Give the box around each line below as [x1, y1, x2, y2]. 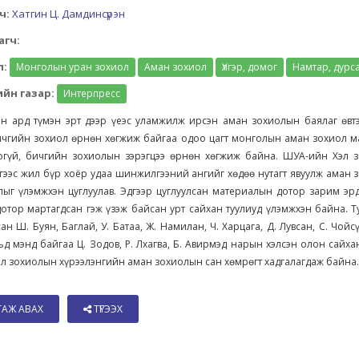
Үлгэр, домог [222, 60, 278, 74]
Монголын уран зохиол [16, 60, 130, 74]
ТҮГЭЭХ [91, 302, 123, 316]
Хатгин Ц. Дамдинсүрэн [12, 6, 126, 21]
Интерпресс [63, 87, 121, 100]
